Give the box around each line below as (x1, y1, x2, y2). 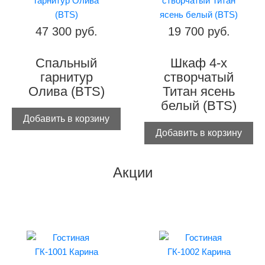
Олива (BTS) (28, 84, 105, 99)
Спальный (35, 56, 97, 71)
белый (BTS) (161, 98, 237, 114)
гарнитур (40, 70, 93, 85)
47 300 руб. (35, 25, 98, 38)
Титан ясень (163, 84, 235, 99)
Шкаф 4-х (170, 56, 227, 71)
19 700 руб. (167, 25, 230, 38)
